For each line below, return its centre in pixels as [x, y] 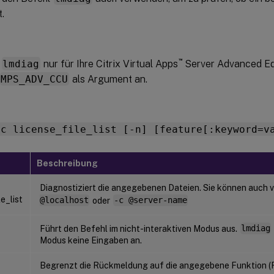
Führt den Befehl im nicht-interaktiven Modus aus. [139, 228]
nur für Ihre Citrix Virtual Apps [110, 64]
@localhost [64, 200]
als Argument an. [109, 79]
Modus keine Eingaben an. [91, 240]
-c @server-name [150, 200]
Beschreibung [67, 163]
